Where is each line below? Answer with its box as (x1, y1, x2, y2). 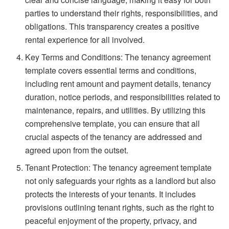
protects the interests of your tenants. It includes (25, 188, 196, 200)
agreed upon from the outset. (25, 144, 129, 156)
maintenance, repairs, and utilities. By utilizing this (25, 104, 206, 116)
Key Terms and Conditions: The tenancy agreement (25, 51, 211, 63)
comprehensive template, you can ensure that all (25, 117, 200, 129)
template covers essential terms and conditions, (25, 64, 197, 76)
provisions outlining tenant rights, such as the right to (25, 201, 215, 213)
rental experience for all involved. (25, 33, 145, 45)
